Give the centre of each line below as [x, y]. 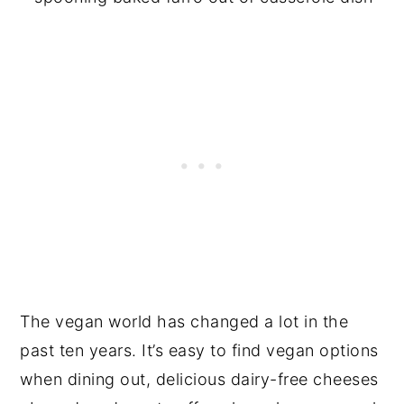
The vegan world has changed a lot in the [184, 321]
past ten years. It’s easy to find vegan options [199, 350]
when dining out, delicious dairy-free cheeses [199, 379]
